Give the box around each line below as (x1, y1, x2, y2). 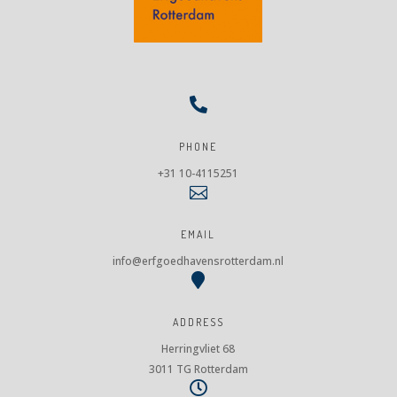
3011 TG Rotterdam (148, 361, 248, 377)
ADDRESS (172, 315, 224, 329)
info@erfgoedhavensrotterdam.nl (113, 253, 284, 269)
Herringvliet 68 (161, 340, 236, 356)
